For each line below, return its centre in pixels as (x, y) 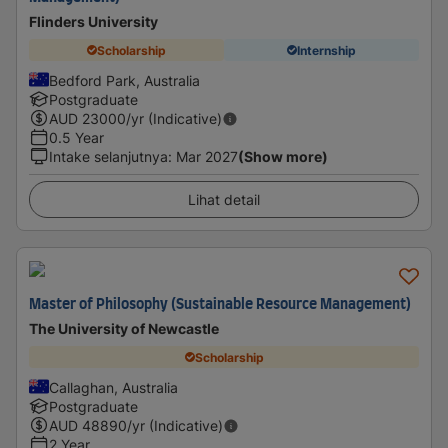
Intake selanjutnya (108, 156)
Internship (326, 50)
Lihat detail (224, 199)
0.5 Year (76, 137)
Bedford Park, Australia (124, 80)
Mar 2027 (207, 156)
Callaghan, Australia (113, 387)
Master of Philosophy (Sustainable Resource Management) (220, 305)
